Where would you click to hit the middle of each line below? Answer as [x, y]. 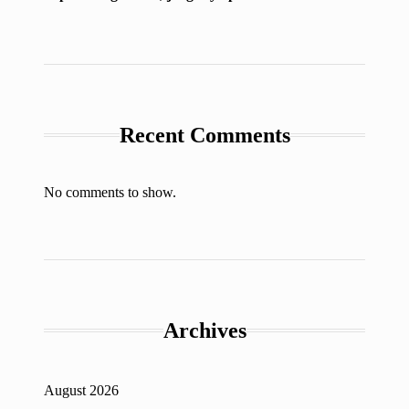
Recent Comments [204, 135]
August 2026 [81, 390]
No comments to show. [110, 192]
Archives [204, 330]
